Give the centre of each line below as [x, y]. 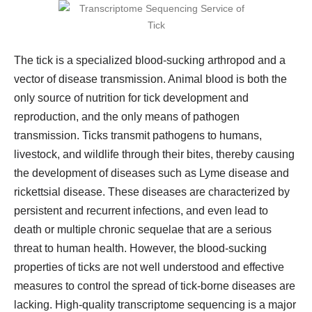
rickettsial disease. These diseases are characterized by [152, 192]
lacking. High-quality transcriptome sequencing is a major [155, 305]
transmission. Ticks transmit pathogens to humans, [138, 135]
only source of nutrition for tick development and [131, 98]
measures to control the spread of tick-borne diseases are [155, 286]
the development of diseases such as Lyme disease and [151, 173]
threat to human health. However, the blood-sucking [140, 248]
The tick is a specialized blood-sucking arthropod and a [150, 60]
